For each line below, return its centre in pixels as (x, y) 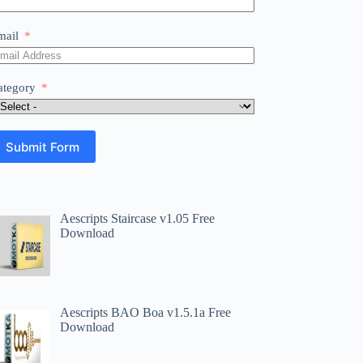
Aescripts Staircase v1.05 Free (138, 218)
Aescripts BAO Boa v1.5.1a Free (146, 312)
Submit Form (43, 147)
